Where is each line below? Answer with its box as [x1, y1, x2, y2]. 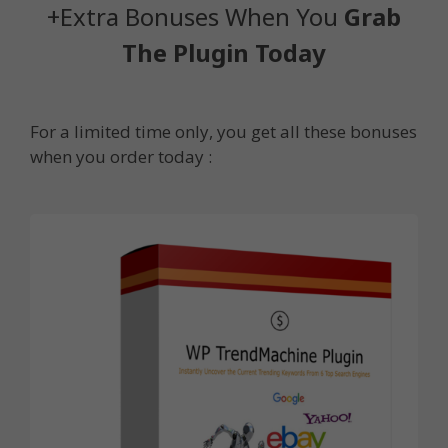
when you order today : [30, 145, 212, 169]
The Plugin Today [122, 35, 326, 69]
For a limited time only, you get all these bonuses [30, 120, 417, 144]
